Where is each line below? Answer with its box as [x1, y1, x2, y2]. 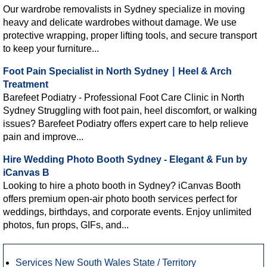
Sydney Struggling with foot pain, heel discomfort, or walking [3, 105, 257, 116]
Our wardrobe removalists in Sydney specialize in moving [3, 4, 245, 14]
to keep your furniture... [3, 43, 99, 54]
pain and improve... [3, 131, 83, 142]
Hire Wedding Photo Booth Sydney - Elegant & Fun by [3, 154, 247, 164]
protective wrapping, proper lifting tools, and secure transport [3, 30, 257, 41]
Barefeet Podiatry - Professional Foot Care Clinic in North [3, 92, 244, 103]
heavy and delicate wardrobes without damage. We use [3, 17, 237, 27]
